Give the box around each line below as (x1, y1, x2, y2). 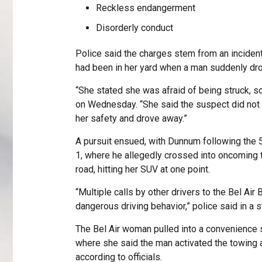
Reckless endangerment (95, 2, 195, 14)
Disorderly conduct (95, 22, 173, 34)
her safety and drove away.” (75, 113, 187, 125)
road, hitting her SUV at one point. (75, 164, 210, 175)
